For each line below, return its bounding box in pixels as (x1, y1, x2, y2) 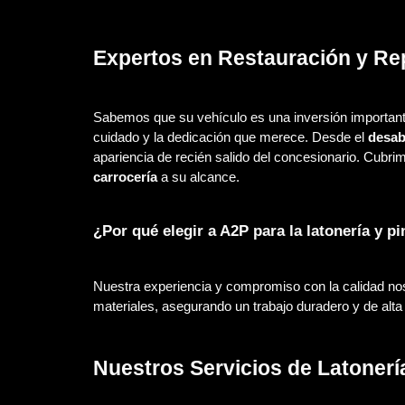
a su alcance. (156, 170, 240, 185)
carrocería (92, 170, 157, 185)
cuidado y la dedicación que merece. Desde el (92, 130, 368, 146)
